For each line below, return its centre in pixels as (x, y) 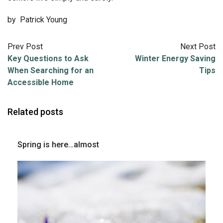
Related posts (35, 111)
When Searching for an (51, 70)
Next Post (198, 46)
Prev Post (25, 46)
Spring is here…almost (58, 144)
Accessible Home (41, 82)
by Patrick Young (37, 19)
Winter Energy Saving (175, 58)
